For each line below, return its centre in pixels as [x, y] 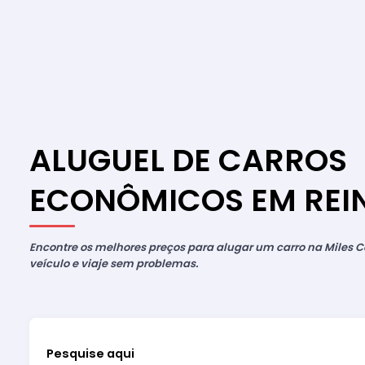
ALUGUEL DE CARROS [188, 160]
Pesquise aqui [90, 353]
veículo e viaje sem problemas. [113, 264]
